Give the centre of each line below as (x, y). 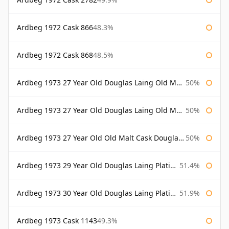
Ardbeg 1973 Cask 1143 (57, 221)
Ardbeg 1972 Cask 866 (55, 28)
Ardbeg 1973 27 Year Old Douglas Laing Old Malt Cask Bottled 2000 (97, 110)
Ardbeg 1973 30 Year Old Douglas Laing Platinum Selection (94, 193)
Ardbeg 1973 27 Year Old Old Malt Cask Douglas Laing (98, 138)
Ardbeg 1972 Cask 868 (55, 55)
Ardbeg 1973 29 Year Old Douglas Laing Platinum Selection (94, 166)
